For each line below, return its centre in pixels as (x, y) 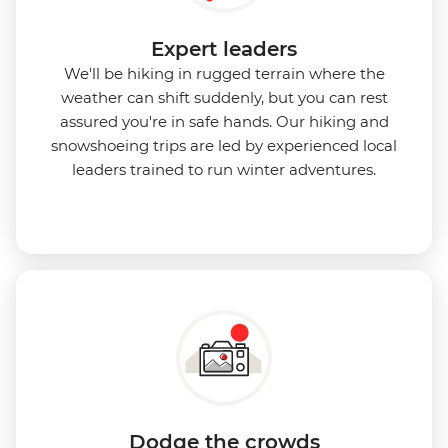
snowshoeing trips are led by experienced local (224, 146)
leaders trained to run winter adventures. (224, 170)
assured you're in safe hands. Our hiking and (224, 122)
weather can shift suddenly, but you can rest (224, 98)
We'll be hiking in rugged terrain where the (224, 74)
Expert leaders (224, 49)
